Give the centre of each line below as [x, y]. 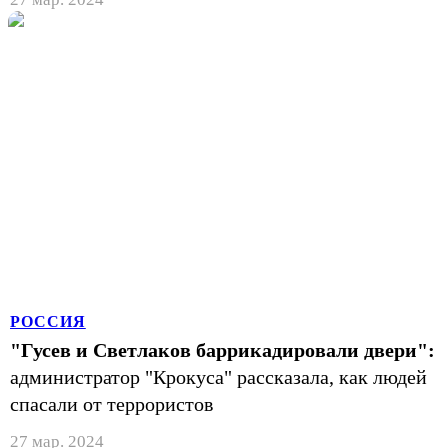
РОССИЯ [48, 321]
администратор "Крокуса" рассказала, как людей [218, 376]
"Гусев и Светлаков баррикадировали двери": [222, 349]
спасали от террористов [111, 403]
